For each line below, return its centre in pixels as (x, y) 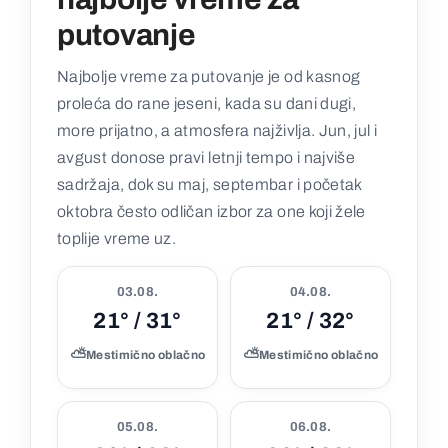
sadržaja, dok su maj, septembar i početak (209, 185)
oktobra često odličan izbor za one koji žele (211, 212)
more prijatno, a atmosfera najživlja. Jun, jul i (217, 131)
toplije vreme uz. (117, 239)
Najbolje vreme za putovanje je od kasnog (209, 77)
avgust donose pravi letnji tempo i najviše (206, 158)
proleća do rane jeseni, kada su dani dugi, (207, 104)
